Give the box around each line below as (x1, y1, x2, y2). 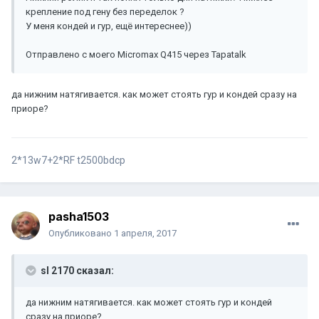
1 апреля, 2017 (114, 228, 177, 239)
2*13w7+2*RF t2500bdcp (11, 155, 125, 167)
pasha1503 (48, 209, 109, 224)
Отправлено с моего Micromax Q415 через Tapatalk (26, 49, 246, 61)
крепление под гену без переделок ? (26, 6, 184, 18)
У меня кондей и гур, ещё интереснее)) (26, 21, 192, 32)
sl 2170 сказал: (38, 265, 114, 277)
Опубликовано (48, 228, 114, 239)
